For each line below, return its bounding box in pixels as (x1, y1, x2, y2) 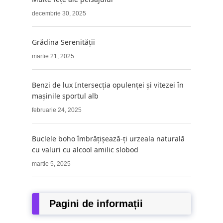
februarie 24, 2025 (32, 107, 82, 114)
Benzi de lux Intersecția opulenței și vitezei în (32, 80, 184, 90)
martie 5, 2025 (32, 160, 71, 168)
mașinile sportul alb (32, 91, 99, 101)
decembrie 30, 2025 (32, 10, 86, 17)
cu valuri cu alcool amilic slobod (32, 145, 138, 155)
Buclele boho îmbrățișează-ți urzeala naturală (32, 134, 185, 144)
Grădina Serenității (32, 37, 95, 47)
